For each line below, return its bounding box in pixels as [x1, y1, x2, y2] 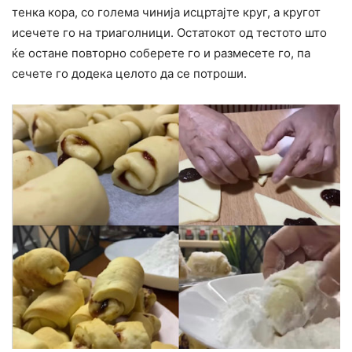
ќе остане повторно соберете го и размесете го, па [12, 46, 310, 61]
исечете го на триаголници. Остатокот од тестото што [12, 25, 327, 41]
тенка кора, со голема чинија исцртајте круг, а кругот [12, 5, 321, 20]
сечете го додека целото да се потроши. [12, 66, 247, 82]
